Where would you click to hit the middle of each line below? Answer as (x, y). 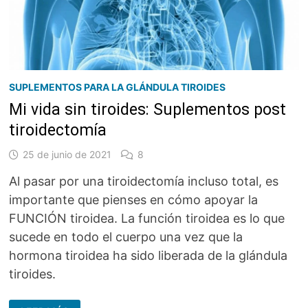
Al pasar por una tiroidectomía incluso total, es (144, 181)
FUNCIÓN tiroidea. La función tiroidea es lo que (147, 218)
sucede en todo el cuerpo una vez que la (126, 236)
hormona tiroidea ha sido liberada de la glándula (148, 255)
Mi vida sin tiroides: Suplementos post (148, 109)
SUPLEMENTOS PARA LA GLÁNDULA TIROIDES (118, 87)
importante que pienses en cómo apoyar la (134, 199)
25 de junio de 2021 (67, 154)
